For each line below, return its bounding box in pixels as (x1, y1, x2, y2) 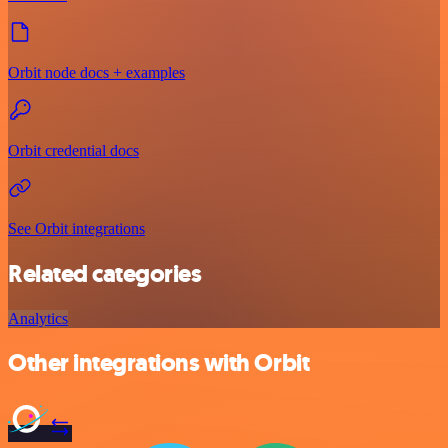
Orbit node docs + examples (8, 63, 185, 81)
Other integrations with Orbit (8, 347, 310, 380)
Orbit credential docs (8, 141, 139, 159)
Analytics (8, 309, 68, 327)
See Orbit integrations (8, 219, 145, 237)
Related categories (8, 257, 202, 290)
